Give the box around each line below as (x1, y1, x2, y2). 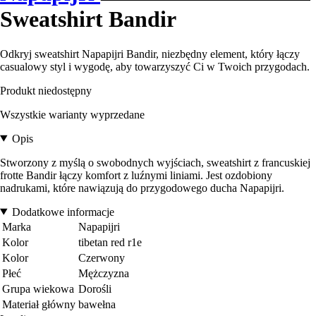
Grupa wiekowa (2, 282, 74, 295)
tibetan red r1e (78, 236, 142, 248)
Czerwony (78, 251, 125, 264)
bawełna (78, 298, 116, 310)
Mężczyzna (78, 267, 129, 279)
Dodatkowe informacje (11, 205, 114, 218)
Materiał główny (2, 298, 75, 310)
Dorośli (78, 282, 111, 295)
